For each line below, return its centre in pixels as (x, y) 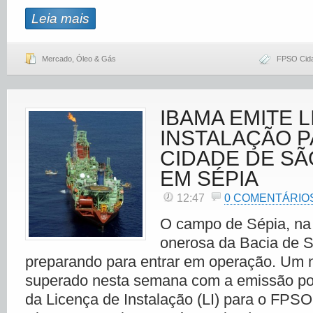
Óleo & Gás (96, 59)
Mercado (57, 59)
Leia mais (60, 19)
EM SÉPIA (210, 179)
